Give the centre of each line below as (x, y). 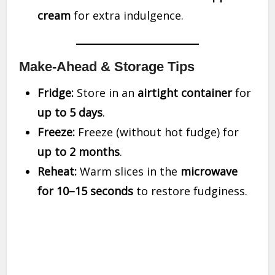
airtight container (185, 93)
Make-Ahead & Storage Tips (107, 67)
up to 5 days (70, 112)
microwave (209, 171)
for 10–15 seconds (86, 191)
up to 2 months (79, 152)
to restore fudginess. (191, 191)
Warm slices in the (129, 171)
